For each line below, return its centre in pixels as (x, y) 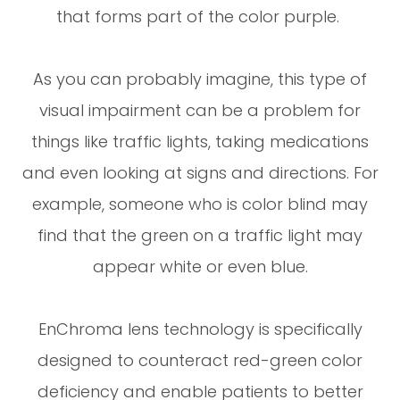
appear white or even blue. (200, 267)
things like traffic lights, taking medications (200, 142)
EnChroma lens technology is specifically (200, 329)
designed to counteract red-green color (200, 361)
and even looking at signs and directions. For (200, 173)
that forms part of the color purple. (200, 17)
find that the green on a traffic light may (200, 236)
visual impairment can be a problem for (200, 111)
